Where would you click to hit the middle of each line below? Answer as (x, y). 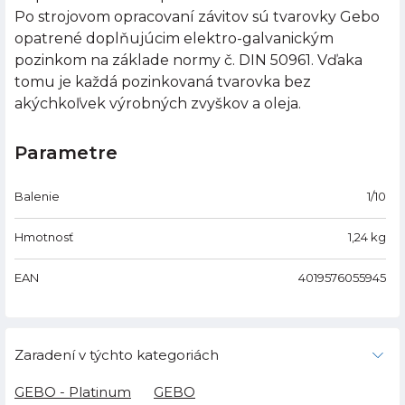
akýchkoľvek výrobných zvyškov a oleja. (158, 104)
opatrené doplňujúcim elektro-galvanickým (174, 39)
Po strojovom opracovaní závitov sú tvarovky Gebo (197, 17)
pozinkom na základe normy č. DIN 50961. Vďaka (188, 61)
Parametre (66, 153)
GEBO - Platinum (73, 392)
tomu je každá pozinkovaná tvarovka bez (163, 82)
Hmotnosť (44, 237)
